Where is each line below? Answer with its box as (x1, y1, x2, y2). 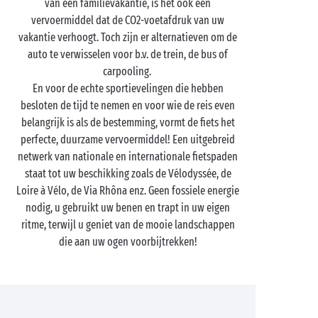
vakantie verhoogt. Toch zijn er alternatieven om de (18, 31, 237, 44)
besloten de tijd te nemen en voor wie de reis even (21, 99, 235, 112)
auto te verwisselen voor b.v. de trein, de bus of (28, 48, 228, 61)
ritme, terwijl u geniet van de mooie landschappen (21, 218, 235, 231)
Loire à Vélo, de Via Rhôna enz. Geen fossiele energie (16, 184, 239, 197)
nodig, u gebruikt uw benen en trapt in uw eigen (26, 201, 230, 214)
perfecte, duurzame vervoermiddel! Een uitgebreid (21, 133, 235, 146)
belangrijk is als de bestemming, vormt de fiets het (21, 116, 235, 129)
